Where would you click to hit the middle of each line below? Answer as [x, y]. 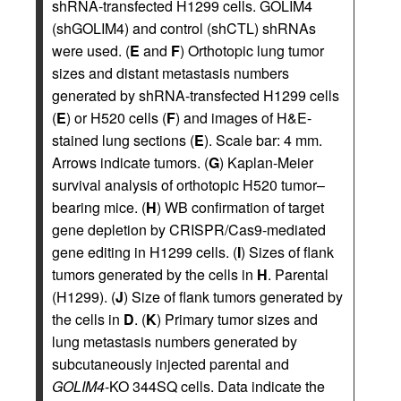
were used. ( [91, 51]
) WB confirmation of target [240, 208]
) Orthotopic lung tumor [252, 51]
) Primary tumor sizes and [237, 320]
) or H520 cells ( [116, 118]
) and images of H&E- [243, 118]
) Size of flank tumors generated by [233, 297]
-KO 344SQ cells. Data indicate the [215, 387]
